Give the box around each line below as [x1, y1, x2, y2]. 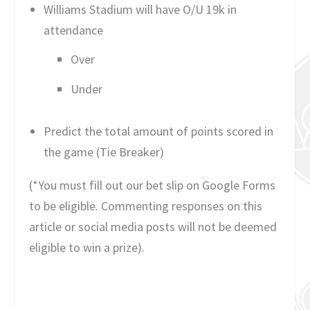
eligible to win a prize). [29, 239, 148, 255]
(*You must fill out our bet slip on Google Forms [29, 176, 276, 193]
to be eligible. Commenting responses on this [29, 197, 263, 214]
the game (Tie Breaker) [43, 143, 164, 160]
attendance [43, 21, 103, 38]
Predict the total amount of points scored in [43, 122, 273, 139]
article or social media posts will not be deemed [29, 218, 277, 235]
